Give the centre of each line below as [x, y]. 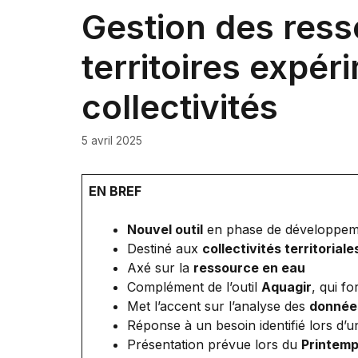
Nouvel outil [165, 229]
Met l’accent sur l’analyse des [218, 306]
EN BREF [115, 191]
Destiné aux [165, 248]
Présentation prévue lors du [214, 344]
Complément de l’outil [194, 286]
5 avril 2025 [112, 140]
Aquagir [286, 286]
